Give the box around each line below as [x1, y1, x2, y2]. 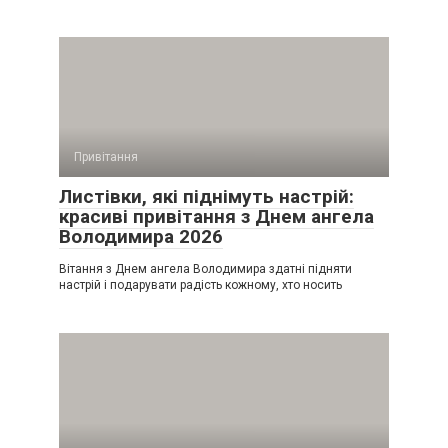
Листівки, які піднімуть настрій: [59, 184, 354, 208]
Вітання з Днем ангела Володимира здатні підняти [59, 261, 352, 276]
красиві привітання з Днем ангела [59, 204, 374, 228]
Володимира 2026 [59, 224, 223, 248]
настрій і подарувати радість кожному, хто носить [59, 277, 342, 292]
